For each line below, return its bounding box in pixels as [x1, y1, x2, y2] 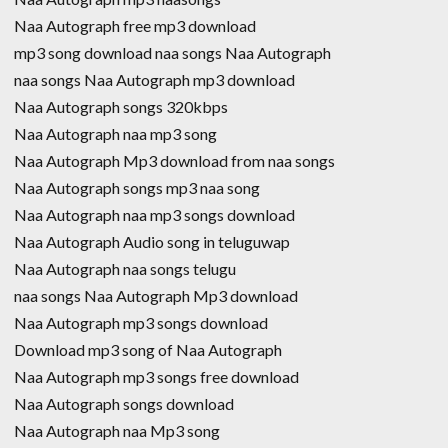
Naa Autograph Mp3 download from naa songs [14, 151, 335, 171]
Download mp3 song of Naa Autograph [14, 340, 282, 360]
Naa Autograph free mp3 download [14, 16, 256, 36]
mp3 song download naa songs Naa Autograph [14, 43, 331, 63]
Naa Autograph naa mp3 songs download [14, 205, 295, 225]
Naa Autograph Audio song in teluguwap [14, 232, 290, 252]
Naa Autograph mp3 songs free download [14, 367, 299, 387]
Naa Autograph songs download [14, 394, 234, 414]
